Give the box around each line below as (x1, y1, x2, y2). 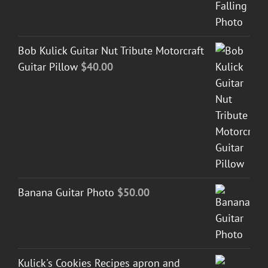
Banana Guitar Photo (18, 185, 114, 199)
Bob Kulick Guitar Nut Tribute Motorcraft (18, 43, 204, 57)
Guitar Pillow (18, 59, 78, 74)
